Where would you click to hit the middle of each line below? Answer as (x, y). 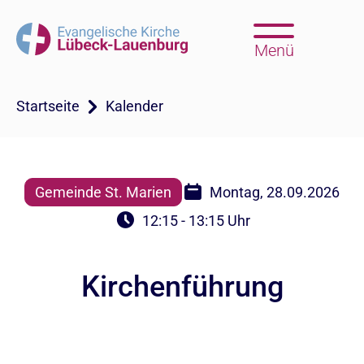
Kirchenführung (182, 287)
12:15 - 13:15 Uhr (196, 221)
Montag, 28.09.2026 (275, 192)
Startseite (48, 106)
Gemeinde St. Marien (103, 192)
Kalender (134, 106)
